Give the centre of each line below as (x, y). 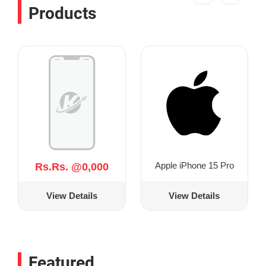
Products (62, 13)
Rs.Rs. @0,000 (72, 167)
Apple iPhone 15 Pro (194, 165)
